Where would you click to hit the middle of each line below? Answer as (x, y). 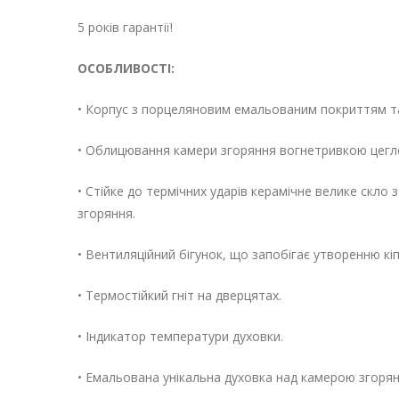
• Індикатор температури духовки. (180, 337)
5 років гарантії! (125, 28)
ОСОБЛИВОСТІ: (126, 69)
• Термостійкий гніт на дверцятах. (179, 296)
